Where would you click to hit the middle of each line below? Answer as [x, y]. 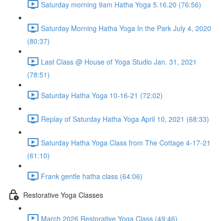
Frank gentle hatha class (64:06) [92, 176]
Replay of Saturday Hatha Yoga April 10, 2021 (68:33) [125, 119]
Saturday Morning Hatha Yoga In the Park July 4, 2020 [126, 28]
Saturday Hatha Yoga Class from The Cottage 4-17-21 [126, 142]
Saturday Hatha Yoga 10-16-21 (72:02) [102, 95]
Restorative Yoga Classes [63, 195]
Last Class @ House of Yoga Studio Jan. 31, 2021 [119, 61]
